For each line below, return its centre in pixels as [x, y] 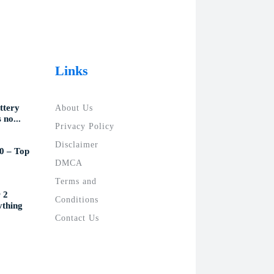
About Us [74, 108]
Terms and [76, 181]
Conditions [77, 200]
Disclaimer [77, 145]
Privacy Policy [85, 126]
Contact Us [77, 218]
